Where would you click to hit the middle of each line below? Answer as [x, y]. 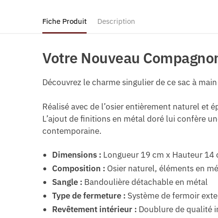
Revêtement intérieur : [95, 209]
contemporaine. [72, 131]
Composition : [79, 168]
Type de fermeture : [89, 195]
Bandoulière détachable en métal [145, 182]
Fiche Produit [64, 21]
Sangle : [67, 182]
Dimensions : [77, 154]
